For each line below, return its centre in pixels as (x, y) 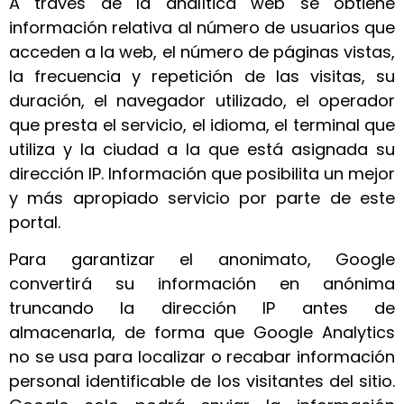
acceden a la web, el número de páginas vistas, (202, 51)
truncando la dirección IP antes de (202, 308)
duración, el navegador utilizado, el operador (202, 100)
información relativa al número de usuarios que (202, 27)
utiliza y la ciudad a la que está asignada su (202, 149)
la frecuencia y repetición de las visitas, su (202, 76)
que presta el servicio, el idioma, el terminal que (202, 124)
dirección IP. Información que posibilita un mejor (202, 173)
